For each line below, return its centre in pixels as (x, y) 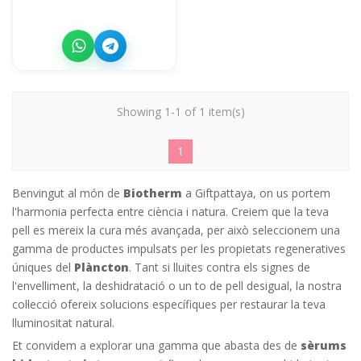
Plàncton (102, 267)
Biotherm (153, 193)
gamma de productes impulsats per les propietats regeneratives (179, 248)
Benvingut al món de (68, 193)
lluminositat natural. (63, 322)
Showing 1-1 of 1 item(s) (180, 111)
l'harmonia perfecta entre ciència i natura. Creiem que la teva (170, 211)
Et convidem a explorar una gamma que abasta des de (156, 345)
